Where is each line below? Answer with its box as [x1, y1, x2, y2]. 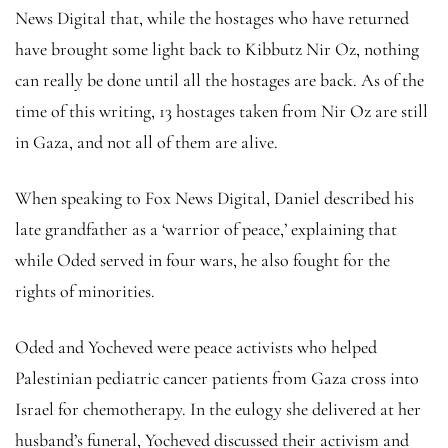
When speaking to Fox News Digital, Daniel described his [15, 186, 414, 209]
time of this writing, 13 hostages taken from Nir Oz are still [15, 99, 428, 122]
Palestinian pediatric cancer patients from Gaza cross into [15, 366, 419, 389]
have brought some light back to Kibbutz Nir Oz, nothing [15, 37, 419, 60]
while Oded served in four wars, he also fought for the [15, 248, 390, 271]
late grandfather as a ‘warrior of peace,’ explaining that [15, 217, 397, 240]
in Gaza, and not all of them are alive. [15, 130, 278, 153]
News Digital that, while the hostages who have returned [15, 6, 409, 29]
